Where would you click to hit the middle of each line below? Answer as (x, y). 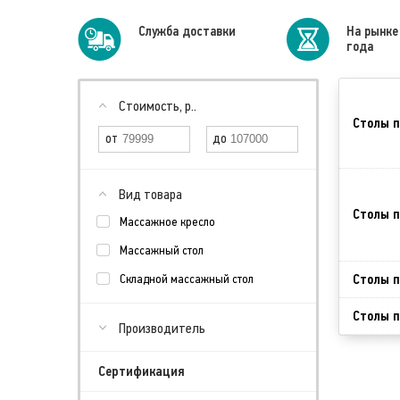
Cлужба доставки (187, 31)
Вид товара (150, 194)
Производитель (162, 328)
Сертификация (142, 371)
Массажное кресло (167, 222)
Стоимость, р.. (158, 106)
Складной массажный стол (187, 279)
